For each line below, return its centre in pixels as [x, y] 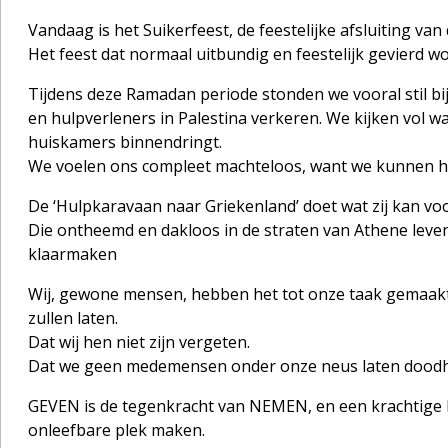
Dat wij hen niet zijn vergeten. [138, 341]
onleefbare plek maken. [116, 429]
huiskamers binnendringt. [124, 141]
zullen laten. [72, 317]
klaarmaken [72, 253]
